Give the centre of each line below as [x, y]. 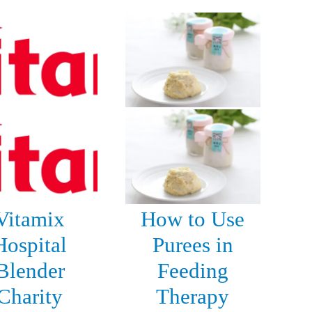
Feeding [193, 270]
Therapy [193, 296]
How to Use [193, 219]
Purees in [193, 244]
